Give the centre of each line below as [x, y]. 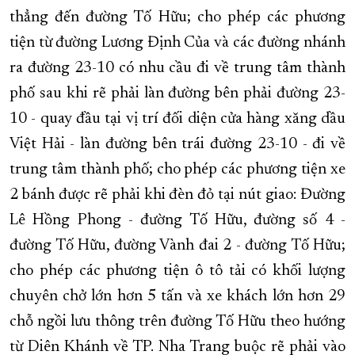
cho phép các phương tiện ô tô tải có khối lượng [177, 271]
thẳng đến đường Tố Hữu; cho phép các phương [177, 18]
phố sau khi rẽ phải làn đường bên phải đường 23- [177, 94]
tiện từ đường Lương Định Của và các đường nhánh [177, 43]
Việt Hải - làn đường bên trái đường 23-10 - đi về [177, 145]
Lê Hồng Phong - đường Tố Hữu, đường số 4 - [177, 221]
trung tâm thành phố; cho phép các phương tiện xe [177, 170]
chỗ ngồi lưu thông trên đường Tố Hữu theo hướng [177, 322]
